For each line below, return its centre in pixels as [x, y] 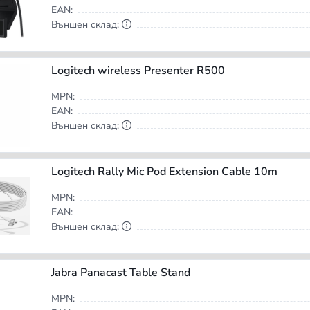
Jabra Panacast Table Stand [120, 273]
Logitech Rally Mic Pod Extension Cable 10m [164, 172]
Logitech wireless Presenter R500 [138, 71]
